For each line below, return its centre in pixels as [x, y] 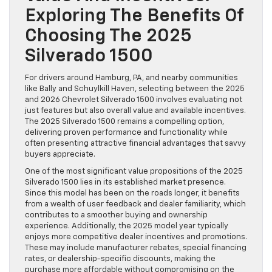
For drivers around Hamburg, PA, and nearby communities [131, 78]
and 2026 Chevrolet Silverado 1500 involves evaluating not [134, 100]
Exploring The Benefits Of [134, 17]
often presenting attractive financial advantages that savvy [135, 144]
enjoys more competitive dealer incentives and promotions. [136, 237]
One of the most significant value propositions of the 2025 [134, 172]
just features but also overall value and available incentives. [135, 111]
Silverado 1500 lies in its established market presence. [125, 183]
